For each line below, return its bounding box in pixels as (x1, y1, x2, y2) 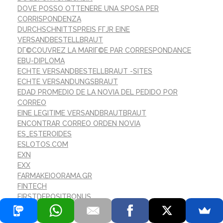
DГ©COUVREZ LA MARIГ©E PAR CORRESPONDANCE (17, 46, 191, 55)
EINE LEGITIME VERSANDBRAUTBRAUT (17, 109, 146, 117)
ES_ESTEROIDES (17, 130, 72, 138)
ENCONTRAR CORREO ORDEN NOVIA (17, 119, 140, 128)
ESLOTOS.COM (17, 140, 68, 149)
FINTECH (17, 182, 47, 191)
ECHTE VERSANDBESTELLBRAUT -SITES (17, 67, 152, 76)
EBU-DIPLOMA (17, 57, 65, 65)
